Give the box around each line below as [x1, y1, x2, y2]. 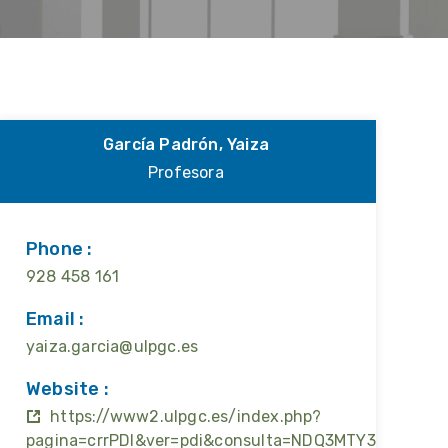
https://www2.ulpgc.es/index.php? [50, 407, 322, 426]
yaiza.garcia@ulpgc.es [26, 337, 199, 356]
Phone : [26, 238, 93, 260]
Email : [26, 308, 85, 330]
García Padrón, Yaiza [103, 135, 269, 154]
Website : [26, 378, 109, 400]
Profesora [148, 163, 224, 182]
